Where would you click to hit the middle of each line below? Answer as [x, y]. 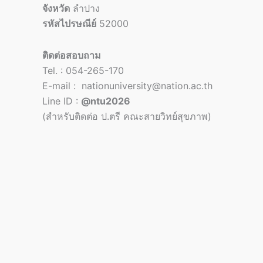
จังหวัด [56, 8]
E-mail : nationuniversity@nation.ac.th [127, 86]
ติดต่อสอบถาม [72, 55]
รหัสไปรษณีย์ [69, 23]
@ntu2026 [106, 101]
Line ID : [62, 101]
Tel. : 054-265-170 [83, 70]
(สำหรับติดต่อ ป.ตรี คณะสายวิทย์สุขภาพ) [127, 116]
